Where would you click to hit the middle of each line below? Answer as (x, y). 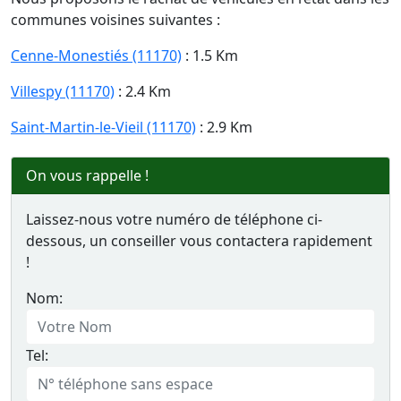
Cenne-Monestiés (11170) (96, 55)
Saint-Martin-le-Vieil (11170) (103, 127)
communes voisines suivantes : (115, 20)
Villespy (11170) (63, 91)
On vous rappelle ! (87, 175)
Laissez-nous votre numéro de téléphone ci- (174, 219)
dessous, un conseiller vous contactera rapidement (199, 241)
